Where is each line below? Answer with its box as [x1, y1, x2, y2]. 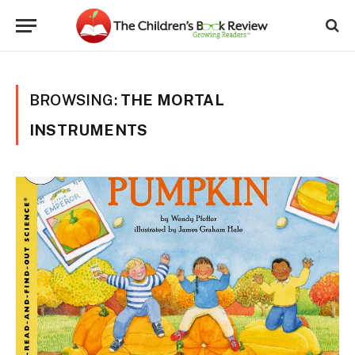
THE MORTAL [120, 91, 224, 109]
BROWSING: [29, 91, 120, 109]
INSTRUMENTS [29, 121, 148, 139]
